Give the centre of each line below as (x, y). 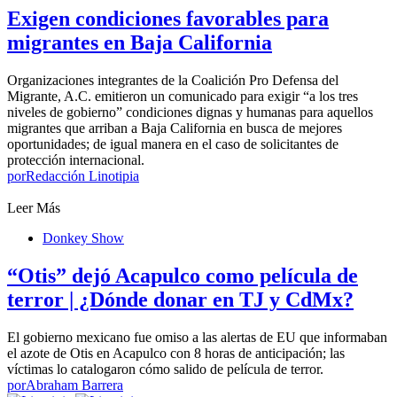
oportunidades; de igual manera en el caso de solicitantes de (173, 144)
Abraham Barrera (74, 385)
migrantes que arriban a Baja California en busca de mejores (175, 128)
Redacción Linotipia (82, 175)
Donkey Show (83, 237)
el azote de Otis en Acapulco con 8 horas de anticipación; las (176, 353)
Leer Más (34, 207)
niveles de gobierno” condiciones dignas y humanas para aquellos (190, 112)
